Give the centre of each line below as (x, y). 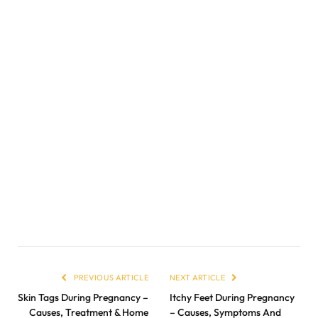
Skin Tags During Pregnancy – (83, 297)
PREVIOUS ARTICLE (110, 277)
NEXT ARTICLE (198, 277)
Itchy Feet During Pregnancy (232, 297)
